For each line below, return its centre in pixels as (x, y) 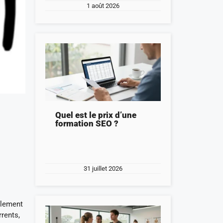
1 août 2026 (103, 6)
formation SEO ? (87, 123)
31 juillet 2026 (103, 168)
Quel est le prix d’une (96, 115)
